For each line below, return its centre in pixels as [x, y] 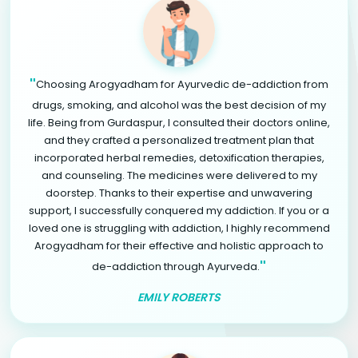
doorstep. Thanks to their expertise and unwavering [179, 193]
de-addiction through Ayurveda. [176, 266]
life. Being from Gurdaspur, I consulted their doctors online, [179, 122]
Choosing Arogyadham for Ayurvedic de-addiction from [182, 84]
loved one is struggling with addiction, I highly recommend [179, 228]
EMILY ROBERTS [179, 297]
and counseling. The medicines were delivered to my [179, 175]
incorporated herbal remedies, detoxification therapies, [179, 157]
